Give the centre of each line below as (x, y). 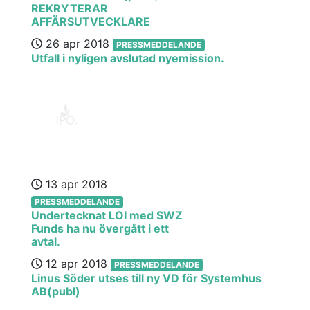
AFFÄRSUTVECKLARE (91, 21)
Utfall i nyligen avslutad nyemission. (128, 58)
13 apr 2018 (75, 184)
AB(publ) (56, 291)
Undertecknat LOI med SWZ (107, 215)
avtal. (46, 241)
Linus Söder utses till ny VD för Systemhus (146, 278)
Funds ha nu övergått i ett (100, 228)
